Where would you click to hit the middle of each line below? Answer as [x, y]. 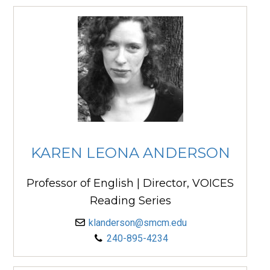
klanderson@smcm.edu [137, 223]
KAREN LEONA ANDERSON [130, 152]
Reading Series [130, 201]
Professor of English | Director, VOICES [130, 184]
